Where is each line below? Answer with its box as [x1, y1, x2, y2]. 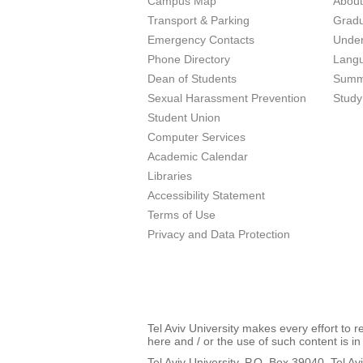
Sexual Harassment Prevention [147, 92, 306, 105]
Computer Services [147, 130, 246, 143]
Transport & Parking [147, 14, 250, 27]
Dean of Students [147, 72, 237, 85]
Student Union [147, 111, 220, 124]
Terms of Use [147, 208, 216, 221]
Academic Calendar [147, 150, 248, 163]
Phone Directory [147, 53, 230, 66]
